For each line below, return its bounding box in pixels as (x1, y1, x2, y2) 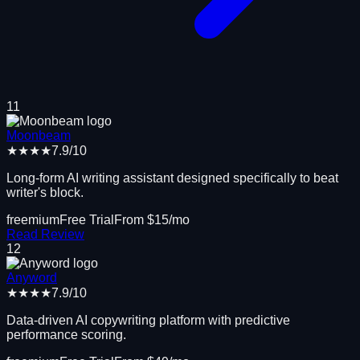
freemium (6, 212, 59, 227)
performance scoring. (6, 327, 126, 342)
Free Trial (59, 212, 114, 227)
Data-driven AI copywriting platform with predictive (6, 313, 290, 327)
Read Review (6, 227, 84, 241)
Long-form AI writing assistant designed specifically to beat (6, 170, 338, 185)
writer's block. (6, 185, 84, 199)
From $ (114, 212, 154, 227)
